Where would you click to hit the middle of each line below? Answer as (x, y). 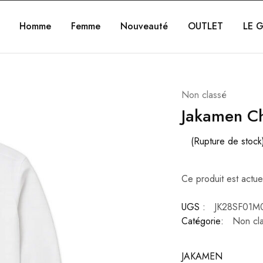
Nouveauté (144, 26)
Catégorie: (202, 221)
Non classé (204, 95)
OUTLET (205, 26)
